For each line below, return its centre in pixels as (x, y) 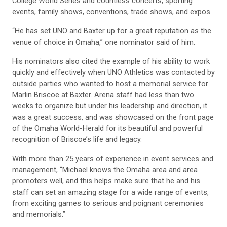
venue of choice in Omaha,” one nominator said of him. (104, 42)
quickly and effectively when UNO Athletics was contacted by (113, 73)
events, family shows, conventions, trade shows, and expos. (112, 12)
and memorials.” (39, 215)
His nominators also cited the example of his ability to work (111, 62)
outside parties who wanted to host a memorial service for (110, 84)
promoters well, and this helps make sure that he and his (106, 181)
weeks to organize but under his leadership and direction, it (110, 106)
